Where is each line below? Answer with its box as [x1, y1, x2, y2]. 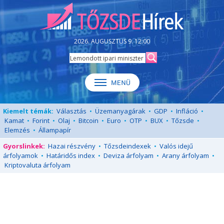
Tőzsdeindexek [104, 141, 151, 150]
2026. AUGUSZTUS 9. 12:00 [74, 37, 150, 45]
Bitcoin [78, 116, 98, 125]
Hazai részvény [48, 141, 95, 150]
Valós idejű [159, 141, 193, 150]
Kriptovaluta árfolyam [4, 160, 70, 169]
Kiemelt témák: [3, 106, 53, 115]
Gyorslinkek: [3, 141, 45, 150]
